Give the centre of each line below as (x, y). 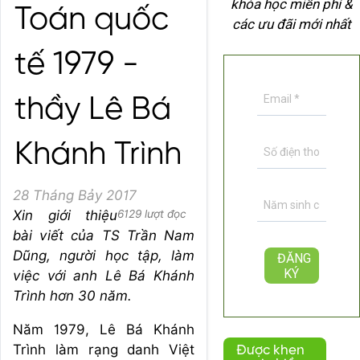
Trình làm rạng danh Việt (104, 350)
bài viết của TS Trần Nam (104, 235)
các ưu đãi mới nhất (292, 25)
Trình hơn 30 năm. (72, 296)
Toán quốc (92, 20)
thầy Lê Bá (93, 110)
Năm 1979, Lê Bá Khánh (104, 329)
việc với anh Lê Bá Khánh (104, 276)
